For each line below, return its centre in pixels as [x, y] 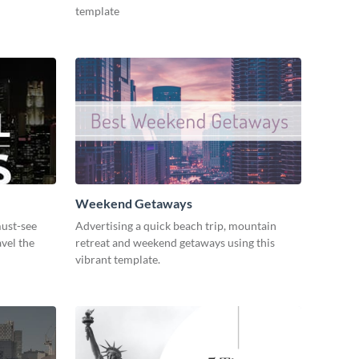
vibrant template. [119, 260]
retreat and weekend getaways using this [175, 243]
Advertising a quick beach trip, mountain [176, 226]
